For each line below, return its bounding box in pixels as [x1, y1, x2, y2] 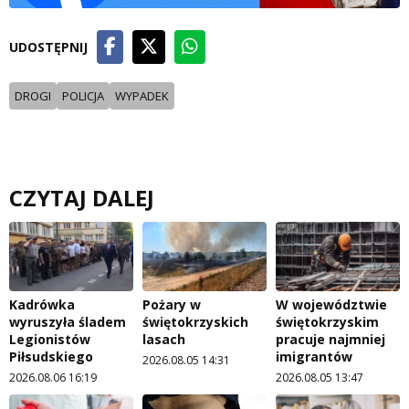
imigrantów [276, 348, 352, 366]
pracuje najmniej [276, 330, 385, 349]
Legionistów [9, 330, 90, 349]
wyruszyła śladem [9, 313, 126, 331]
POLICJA [62, 87, 104, 104]
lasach [142, 330, 185, 349]
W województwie [276, 296, 387, 314]
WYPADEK [115, 87, 169, 104]
